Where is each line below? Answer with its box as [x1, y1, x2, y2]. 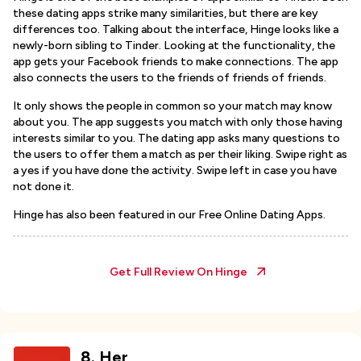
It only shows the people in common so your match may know [13, 99, 332, 113]
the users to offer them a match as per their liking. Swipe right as [13, 147, 347, 161]
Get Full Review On [109, 265, 215, 279]
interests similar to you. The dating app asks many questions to [13, 131, 340, 145]
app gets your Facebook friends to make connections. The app [13, 55, 338, 68]
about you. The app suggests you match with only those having [13, 115, 342, 129]
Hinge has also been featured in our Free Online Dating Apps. [13, 208, 326, 222]
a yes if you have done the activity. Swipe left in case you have [13, 164, 337, 177]
